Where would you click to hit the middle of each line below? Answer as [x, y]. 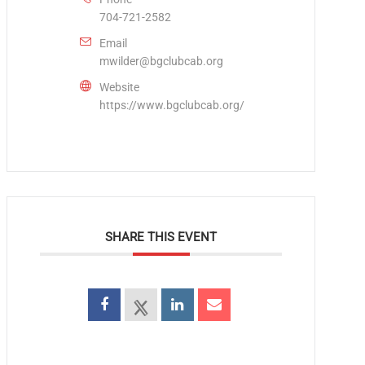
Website [120, 87]
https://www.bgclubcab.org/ [172, 105]
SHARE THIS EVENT [161, 237]
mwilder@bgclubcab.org [162, 61]
